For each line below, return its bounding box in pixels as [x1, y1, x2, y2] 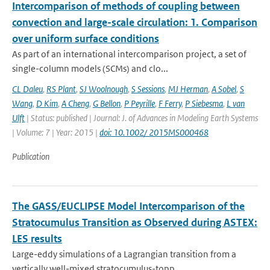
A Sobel [212, 83, 236, 95]
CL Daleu [12, 83, 43, 95]
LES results [12, 232, 62, 245]
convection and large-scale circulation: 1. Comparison [12, 16, 257, 29]
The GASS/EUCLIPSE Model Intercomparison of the [12, 199, 245, 213]
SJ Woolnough [80, 83, 128, 95]
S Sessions [131, 83, 165, 95]
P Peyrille [124, 98, 155, 109]
